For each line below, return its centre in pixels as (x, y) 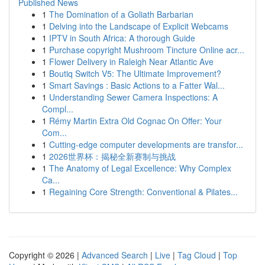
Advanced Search (115, 255)
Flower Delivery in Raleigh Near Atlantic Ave (131, 62)
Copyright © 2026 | (45, 255)
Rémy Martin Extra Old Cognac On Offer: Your (135, 121)
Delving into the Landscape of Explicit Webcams (139, 26)
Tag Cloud (197, 255)
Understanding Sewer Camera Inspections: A (133, 97)
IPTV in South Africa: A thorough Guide (122, 38)
